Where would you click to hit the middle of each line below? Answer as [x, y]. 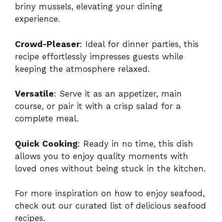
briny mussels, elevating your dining [89, 7]
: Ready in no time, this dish [136, 143]
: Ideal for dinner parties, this [139, 44]
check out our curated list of [75, 206]
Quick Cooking [46, 143]
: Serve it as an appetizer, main [118, 94]
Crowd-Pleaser [47, 44]
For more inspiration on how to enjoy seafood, [110, 194]
